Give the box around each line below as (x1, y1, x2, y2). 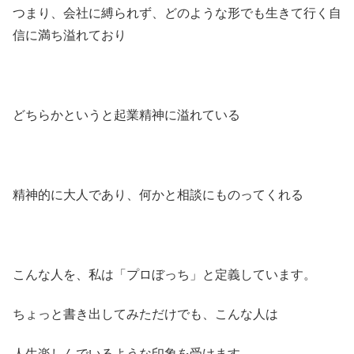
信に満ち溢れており (13, 28, 126, 43)
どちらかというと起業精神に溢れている (13, 108, 240, 122)
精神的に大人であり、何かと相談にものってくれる (13, 187, 303, 201)
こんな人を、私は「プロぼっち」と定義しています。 (13, 267, 316, 281)
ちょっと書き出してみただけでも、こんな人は (13, 307, 278, 322)
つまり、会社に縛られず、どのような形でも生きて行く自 (13, 6, 341, 21)
